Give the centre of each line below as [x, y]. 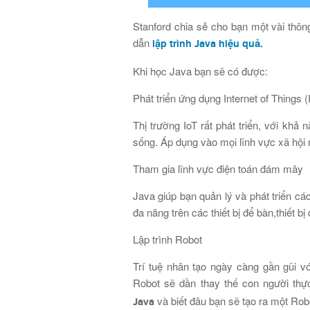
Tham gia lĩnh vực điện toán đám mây [218, 168]
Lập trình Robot [167, 239]
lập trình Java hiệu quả [206, 44]
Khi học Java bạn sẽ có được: [200, 71]
